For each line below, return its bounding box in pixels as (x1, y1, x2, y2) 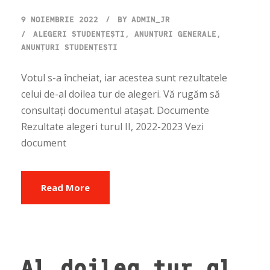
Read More (41, 181, 90, 194)
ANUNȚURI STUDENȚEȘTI (21, 42, 118, 52)
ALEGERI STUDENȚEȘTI (33, 29, 125, 39)
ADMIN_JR (131, 14, 170, 25)
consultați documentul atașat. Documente (21, 104, 209, 118)
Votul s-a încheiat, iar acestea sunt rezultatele (21, 71, 227, 85)
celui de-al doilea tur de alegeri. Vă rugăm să (21, 87, 220, 101)
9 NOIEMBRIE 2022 (21, 14, 98, 25)
